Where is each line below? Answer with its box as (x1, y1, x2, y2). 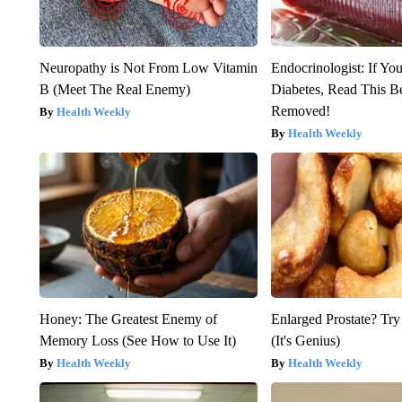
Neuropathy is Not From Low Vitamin (39, 59, 258, 75)
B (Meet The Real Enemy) (39, 81, 190, 97)
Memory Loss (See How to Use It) (39, 332, 236, 348)
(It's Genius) (271, 332, 341, 348)
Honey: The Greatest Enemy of (39, 310, 217, 327)
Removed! (271, 102, 331, 118)
